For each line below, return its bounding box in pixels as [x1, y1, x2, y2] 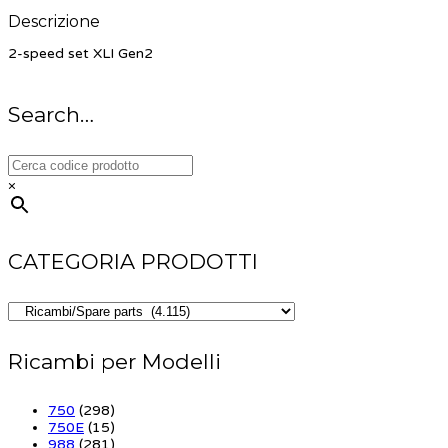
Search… [8, 102, 94, 128]
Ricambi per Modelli [8, 348, 221, 374]
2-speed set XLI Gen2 [8, 45, 153, 63]
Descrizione [8, 12, 100, 32]
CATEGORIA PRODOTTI [8, 248, 258, 274]
